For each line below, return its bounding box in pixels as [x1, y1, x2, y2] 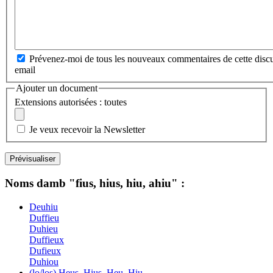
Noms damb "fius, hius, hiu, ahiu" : [5, 176, 185, 190]
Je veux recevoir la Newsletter [29, 124, 145, 135]
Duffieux [29, 234, 64, 245]
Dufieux [29, 245, 61, 256]
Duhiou [29, 256, 58, 267]
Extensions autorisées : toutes [15, 97, 127, 108]
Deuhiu [29, 201, 58, 212]
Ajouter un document [16, 82, 97, 93]
